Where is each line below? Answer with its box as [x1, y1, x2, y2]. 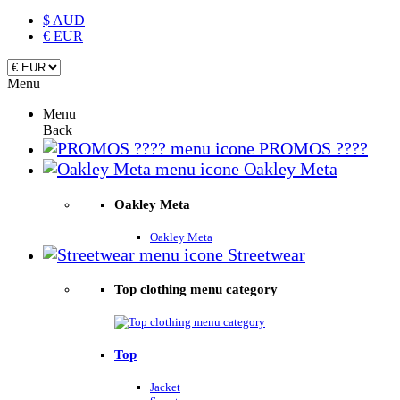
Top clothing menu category [114, 282, 278, 297]
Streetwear [223, 244, 305, 264]
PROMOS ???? [254, 137, 368, 158]
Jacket [150, 380, 180, 395]
